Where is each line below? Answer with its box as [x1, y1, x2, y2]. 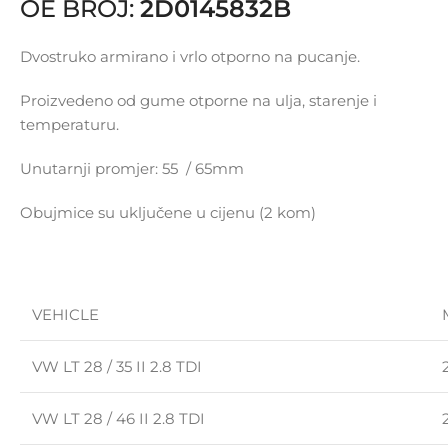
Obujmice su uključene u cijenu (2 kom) [20, 202, 316, 222]
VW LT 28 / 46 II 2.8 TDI [32, 408, 205, 428]
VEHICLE [32, 304, 99, 324]
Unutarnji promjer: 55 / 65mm [20, 158, 244, 178]
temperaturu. [20, 114, 119, 134]
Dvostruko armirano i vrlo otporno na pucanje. [20, 46, 360, 66]
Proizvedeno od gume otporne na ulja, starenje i [20, 90, 377, 110]
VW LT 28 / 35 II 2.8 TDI [32, 356, 202, 376]
